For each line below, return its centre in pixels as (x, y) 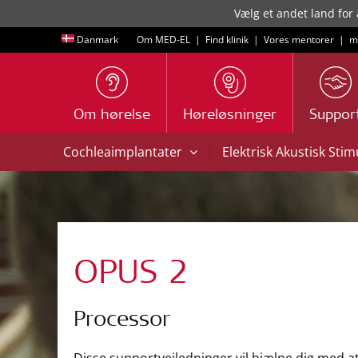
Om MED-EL (163, 40)
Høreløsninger (230, 116)
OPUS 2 (131, 276)
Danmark (97, 40)
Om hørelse (112, 116)
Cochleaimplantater (124, 152)
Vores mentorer (299, 40)
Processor (122, 321)
